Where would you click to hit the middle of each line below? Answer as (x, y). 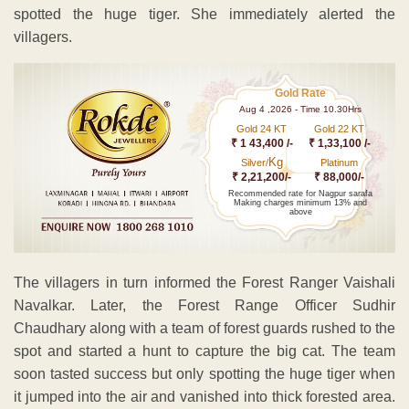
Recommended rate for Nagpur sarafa (301, 193)
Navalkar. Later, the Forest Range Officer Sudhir (204, 306)
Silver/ (254, 162)
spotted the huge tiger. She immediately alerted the (204, 14)
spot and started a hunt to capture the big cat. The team (204, 351)
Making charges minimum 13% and (301, 202)
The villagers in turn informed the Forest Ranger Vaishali (204, 283)
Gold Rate (301, 93)
